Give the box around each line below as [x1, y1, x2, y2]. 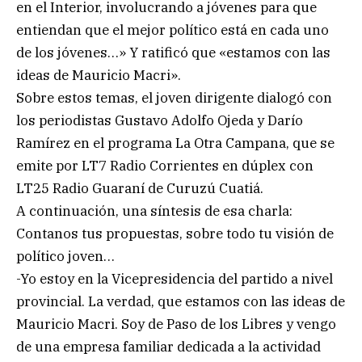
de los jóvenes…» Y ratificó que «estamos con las [16, 44, 330, 62]
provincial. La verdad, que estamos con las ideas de [16, 293, 345, 311]
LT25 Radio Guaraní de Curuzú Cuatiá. [16, 179, 263, 198]
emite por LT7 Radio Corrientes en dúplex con [16, 157, 314, 175]
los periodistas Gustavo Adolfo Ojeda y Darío [16, 112, 303, 130]
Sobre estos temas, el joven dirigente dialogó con [16, 89, 332, 107]
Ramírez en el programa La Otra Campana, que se [16, 134, 335, 153]
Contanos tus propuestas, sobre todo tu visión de [16, 225, 334, 243]
